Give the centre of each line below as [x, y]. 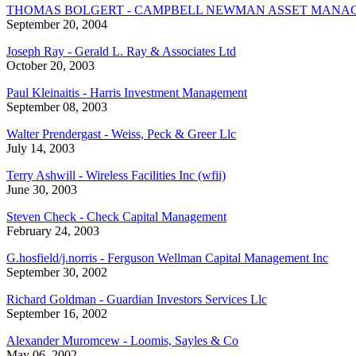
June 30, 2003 [42, 190]
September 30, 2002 [57, 273]
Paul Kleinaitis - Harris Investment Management [127, 93]
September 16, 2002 [57, 314]
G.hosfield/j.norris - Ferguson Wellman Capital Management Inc [167, 258]
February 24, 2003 [53, 231]
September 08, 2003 [57, 107]
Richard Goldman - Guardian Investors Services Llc [137, 300]
